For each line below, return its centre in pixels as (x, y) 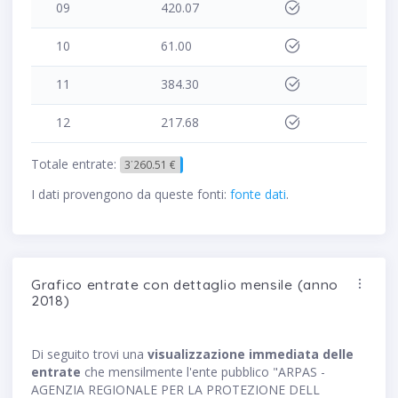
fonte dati (258, 195)
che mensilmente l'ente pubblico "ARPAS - (203, 372)
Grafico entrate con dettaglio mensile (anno (185, 285)
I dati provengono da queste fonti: (131, 195)
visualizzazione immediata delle (251, 354)
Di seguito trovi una (89, 354)
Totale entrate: (76, 164)
